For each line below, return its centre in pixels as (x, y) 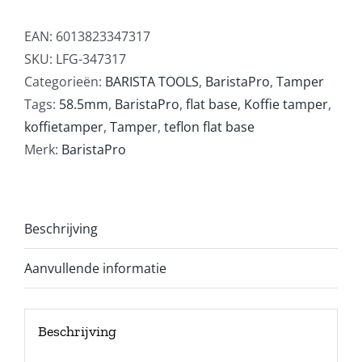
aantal (107, 118)
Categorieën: (65, 82)
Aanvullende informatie (95, 269)
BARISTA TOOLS (152, 82)
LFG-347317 (91, 59)
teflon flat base (209, 127)
